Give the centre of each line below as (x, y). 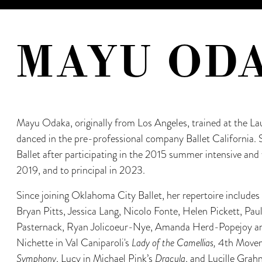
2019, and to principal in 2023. (80, 170)
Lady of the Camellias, (173, 243)
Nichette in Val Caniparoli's (74, 243)
